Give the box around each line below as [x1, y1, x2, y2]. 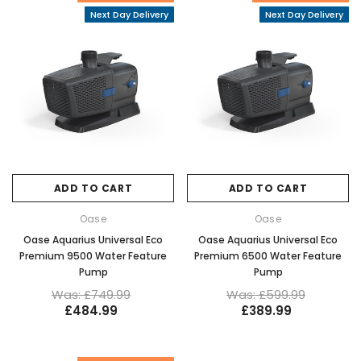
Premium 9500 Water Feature [19, 248, 167, 263]
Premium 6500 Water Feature [194, 248, 342, 263]
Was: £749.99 [52, 285, 131, 303]
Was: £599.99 [226, 285, 305, 303]
